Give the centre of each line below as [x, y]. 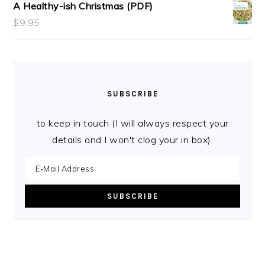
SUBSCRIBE [132, 94]
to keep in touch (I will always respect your [132, 123]
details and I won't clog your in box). [132, 140]
